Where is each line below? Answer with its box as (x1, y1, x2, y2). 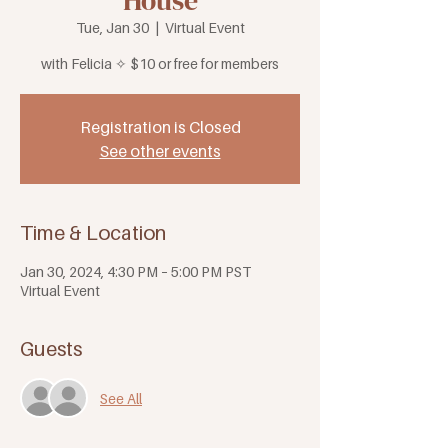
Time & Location (20, 221, 166, 246)
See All (100, 389, 142, 407)
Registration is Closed (79, 117, 241, 138)
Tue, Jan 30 (75, 19, 149, 37)
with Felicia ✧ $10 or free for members (41, 55, 279, 73)
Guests (20, 337, 82, 362)
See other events (99, 141, 221, 162)
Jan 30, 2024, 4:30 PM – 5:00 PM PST (20, 263, 251, 281)
